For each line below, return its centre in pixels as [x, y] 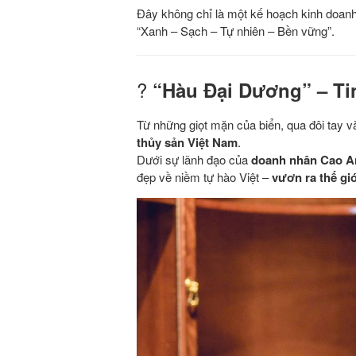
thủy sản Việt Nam [187, 143]
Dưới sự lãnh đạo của [194, 160]
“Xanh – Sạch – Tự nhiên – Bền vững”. [236, 31]
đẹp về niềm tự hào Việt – [204, 177]
